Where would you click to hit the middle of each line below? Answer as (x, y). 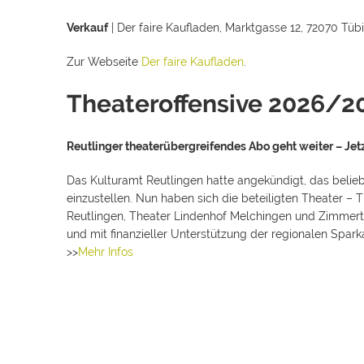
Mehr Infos (107, 252)
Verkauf (87, 28)
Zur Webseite (104, 62)
